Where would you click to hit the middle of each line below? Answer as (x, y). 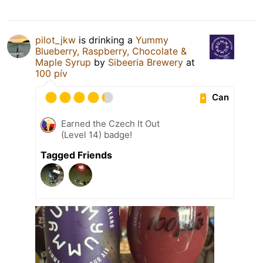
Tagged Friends (76, 155)
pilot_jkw (55, 40)
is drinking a (106, 40)
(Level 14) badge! (97, 134)
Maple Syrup (63, 62)
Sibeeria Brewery (146, 62)
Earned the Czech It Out (110, 123)
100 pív (51, 73)
